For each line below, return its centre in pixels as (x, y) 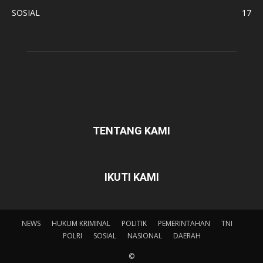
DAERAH (187, 235)
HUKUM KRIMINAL (81, 223)
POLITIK (134, 223)
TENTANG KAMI (131, 130)
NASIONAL (144, 235)
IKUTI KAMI (131, 177)
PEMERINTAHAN (184, 223)
